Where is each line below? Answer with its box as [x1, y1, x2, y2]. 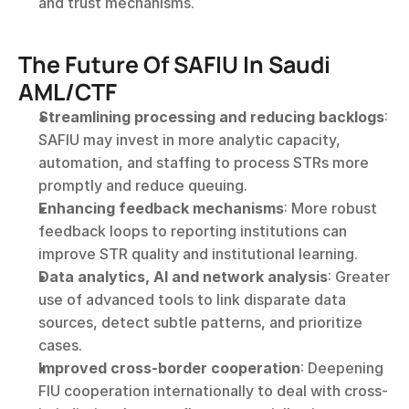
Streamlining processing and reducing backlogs [38, 107, 384, 126]
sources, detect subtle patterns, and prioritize [38, 312, 362, 331]
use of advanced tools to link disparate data [38, 289, 346, 309]
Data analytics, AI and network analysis [38, 267, 328, 286]
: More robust [284, 198, 377, 217]
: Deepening [300, 358, 383, 377]
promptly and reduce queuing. [38, 175, 247, 194]
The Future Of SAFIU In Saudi [18, 47, 330, 80]
